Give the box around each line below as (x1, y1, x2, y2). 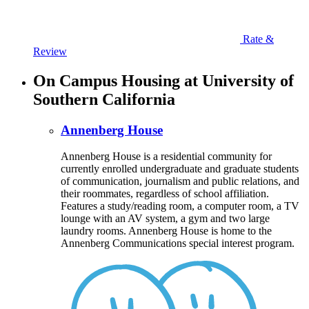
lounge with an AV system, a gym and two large (61, 212, 270, 225)
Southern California (33, 90, 175, 108)
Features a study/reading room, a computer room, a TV (61, 200, 299, 212)
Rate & (240, 32, 274, 45)
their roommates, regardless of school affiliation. (61, 188, 269, 200)
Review (33, 45, 67, 57)
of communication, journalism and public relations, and (61, 175, 299, 188)
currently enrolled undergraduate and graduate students (61, 163, 299, 175)
